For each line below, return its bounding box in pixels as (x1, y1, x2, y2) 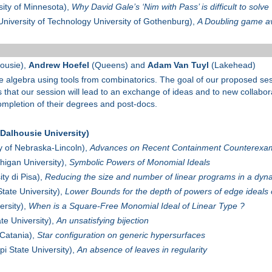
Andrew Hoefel (28, 60, 89, 70)
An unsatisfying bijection (56, 216, 149, 226)
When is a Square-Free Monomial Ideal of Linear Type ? (28, 201, 245, 211)
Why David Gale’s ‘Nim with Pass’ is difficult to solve (71, 2, 269, 12)
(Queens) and (89, 60, 148, 70)
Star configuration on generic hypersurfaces (36, 230, 205, 240)
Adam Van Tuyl (147, 60, 209, 70)
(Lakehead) (208, 60, 256, 70)
